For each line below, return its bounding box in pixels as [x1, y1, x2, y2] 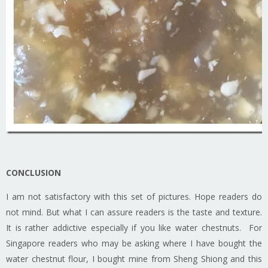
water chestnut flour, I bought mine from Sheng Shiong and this [6, 253, 262, 265]
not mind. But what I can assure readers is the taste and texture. [6, 206, 262, 218]
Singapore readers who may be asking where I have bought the [6, 237, 262, 249]
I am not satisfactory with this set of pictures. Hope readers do [6, 191, 262, 203]
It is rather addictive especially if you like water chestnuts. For [6, 222, 262, 234]
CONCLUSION [6, 167, 61, 179]
